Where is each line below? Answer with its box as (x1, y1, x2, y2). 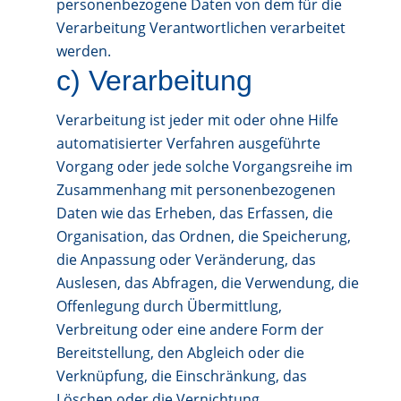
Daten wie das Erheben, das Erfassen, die (55, 203, 333, 223)
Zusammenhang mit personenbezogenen (55, 180, 336, 200)
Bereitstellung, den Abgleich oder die (55, 343, 304, 363)
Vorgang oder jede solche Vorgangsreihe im (55, 157, 353, 176)
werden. (55, 41, 111, 61)
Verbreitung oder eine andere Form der (55, 320, 324, 339)
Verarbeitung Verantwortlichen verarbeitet (55, 18, 346, 38)
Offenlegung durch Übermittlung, (55, 296, 282, 316)
